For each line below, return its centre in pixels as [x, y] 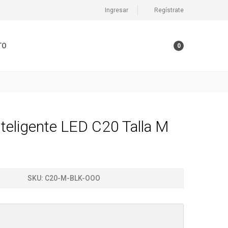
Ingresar [116, 10]
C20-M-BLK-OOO [73, 178]
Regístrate [168, 10]
